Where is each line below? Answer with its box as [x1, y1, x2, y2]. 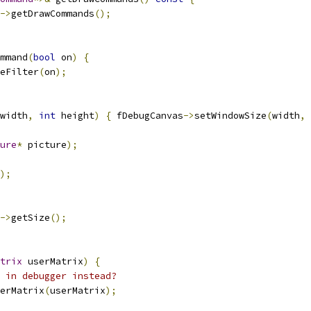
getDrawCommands [11, 8, 94, 19]
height [56, 110, 94, 121]
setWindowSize [194, 110, 267, 121]
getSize [11, 212, 50, 224]
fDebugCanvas [111, 110, 183, 121]
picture [22, 139, 67, 151]
